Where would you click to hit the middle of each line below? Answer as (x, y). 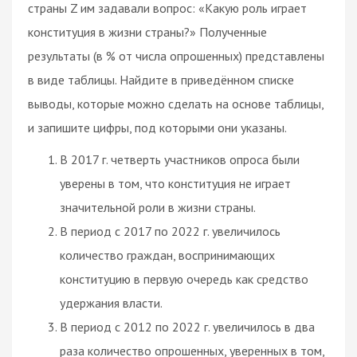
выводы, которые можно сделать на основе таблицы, (176, 103)
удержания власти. (111, 302)
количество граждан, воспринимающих (167, 255)
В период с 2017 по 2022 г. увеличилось (170, 231)
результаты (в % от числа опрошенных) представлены (176, 55)
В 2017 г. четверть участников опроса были (180, 159)
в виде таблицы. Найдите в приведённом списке (161, 79)
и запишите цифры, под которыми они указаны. (157, 127)
